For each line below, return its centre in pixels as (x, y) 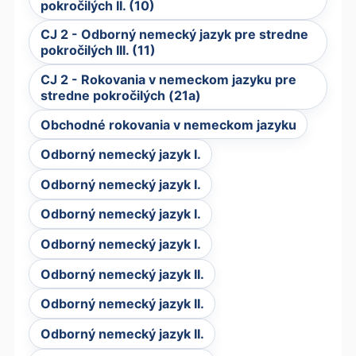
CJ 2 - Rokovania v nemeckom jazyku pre (168, 79)
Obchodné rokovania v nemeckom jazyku (168, 124)
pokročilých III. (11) (98, 50)
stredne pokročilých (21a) (120, 95)
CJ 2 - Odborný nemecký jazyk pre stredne (174, 35)
